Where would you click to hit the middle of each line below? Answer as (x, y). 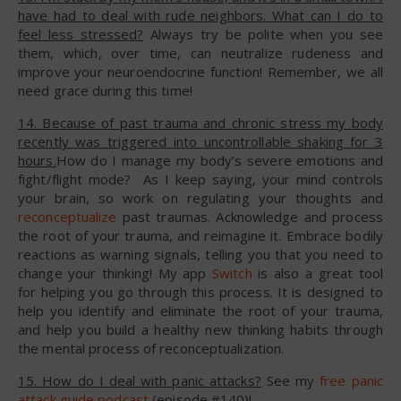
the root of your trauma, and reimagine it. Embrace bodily (200, 235)
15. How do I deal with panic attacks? (140, 380)
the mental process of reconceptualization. (151, 348)
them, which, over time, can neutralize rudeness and (200, 52)
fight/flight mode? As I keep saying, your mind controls (200, 179)
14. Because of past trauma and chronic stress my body (200, 122)
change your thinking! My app (115, 273)
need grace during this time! (105, 90)
